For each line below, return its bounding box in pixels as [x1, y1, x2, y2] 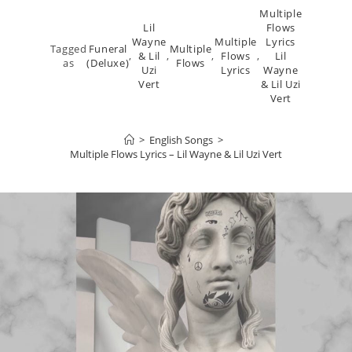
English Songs [149, 133, 213, 147]
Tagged [49, 42, 87, 56]
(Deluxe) [86, 56, 130, 70]
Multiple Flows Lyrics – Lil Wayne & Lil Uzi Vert [70, 147, 282, 161]
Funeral [88, 42, 127, 56]
